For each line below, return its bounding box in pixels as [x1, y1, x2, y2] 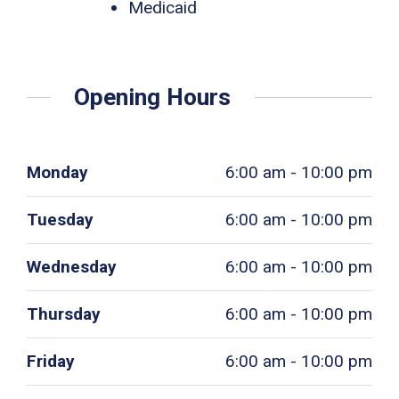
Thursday [27, 304, 101, 325]
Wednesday [27, 256, 117, 278]
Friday [27, 351, 75, 372]
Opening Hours [74, 83, 232, 111]
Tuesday [27, 209, 94, 231]
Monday [27, 162, 88, 183]
